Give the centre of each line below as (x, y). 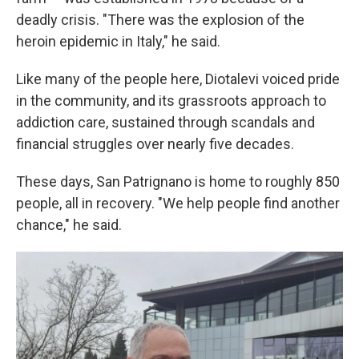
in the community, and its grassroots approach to (171, 101)
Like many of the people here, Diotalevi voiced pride (178, 79)
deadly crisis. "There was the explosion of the (160, 20)
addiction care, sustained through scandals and (165, 123)
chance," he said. (69, 225)
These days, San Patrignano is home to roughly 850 (178, 182)
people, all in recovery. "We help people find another (178, 204)
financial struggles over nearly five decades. (155, 144)
